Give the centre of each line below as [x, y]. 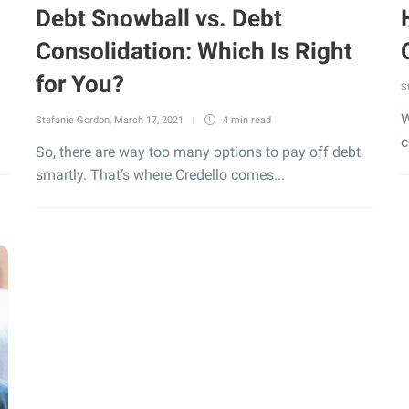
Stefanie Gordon [73, 120]
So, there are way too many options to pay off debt [198, 152]
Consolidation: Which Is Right [194, 51]
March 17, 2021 [149, 120]
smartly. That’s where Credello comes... [160, 175]
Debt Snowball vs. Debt [159, 18]
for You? [80, 84]
